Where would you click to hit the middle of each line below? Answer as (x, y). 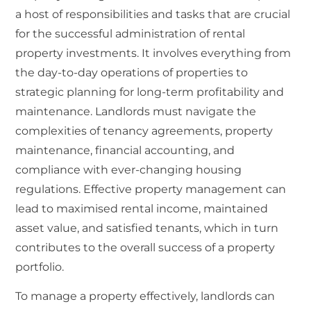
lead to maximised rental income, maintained (142, 208)
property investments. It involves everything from (153, 53)
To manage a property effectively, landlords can (145, 296)
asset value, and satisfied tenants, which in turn (147, 228)
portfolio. (40, 267)
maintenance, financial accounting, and (125, 150)
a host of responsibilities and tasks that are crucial (153, 14)
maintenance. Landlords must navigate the (136, 111)
